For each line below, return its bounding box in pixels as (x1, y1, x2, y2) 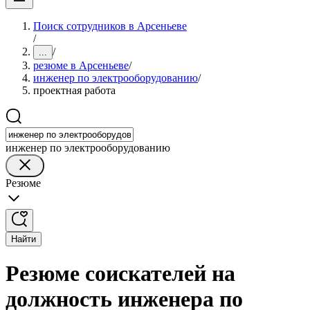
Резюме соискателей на (6, 261, 235, 286)
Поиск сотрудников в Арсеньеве (33, 20, 187, 32)
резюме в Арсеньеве (33, 60, 129, 71)
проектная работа (33, 84, 116, 96)
